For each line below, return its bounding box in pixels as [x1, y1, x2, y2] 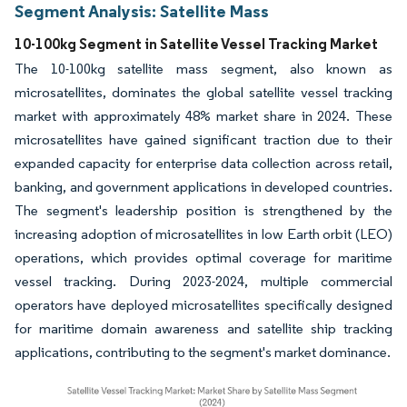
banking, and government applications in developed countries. [15, 177, 392, 195]
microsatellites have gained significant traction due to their [15, 130, 392, 148]
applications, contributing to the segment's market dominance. [15, 342, 391, 361]
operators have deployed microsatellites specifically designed [15, 295, 392, 313]
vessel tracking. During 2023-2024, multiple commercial [15, 272, 392, 290]
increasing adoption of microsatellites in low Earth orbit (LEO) [15, 224, 392, 243]
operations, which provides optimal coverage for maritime [15, 248, 392, 266]
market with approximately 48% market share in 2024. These [15, 106, 392, 124]
